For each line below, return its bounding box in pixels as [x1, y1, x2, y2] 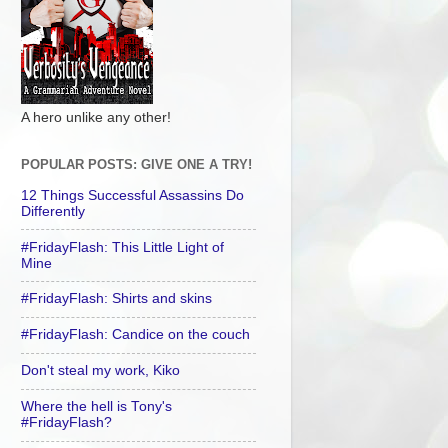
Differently [21, 203, 85, 219]
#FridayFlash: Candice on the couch [21, 327, 250, 343]
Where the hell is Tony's [21, 399, 172, 415]
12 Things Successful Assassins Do [21, 187, 244, 203]
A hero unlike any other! [21, 109, 171, 125]
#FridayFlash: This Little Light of [21, 239, 224, 255]
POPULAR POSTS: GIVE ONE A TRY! [21, 156, 252, 172]
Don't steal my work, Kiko [21, 363, 180, 379]
